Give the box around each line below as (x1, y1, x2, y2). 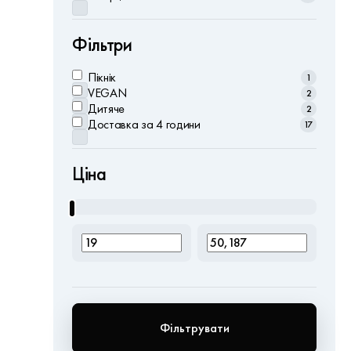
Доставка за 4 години (88, 117, 201, 132)
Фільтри (72, 34, 132, 56)
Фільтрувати (159, 320, 230, 335)
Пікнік (88, 70, 117, 85)
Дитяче (88, 101, 125, 116)
